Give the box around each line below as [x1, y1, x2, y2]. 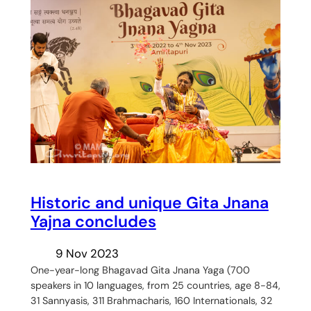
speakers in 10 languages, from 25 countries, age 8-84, [30, 279, 280, 292]
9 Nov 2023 [55, 246, 119, 262]
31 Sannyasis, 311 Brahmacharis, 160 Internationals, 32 [30, 294, 272, 308]
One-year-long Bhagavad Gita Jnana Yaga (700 [30, 264, 250, 277]
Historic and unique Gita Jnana [30, 192, 269, 213]
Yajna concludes [30, 210, 156, 232]
